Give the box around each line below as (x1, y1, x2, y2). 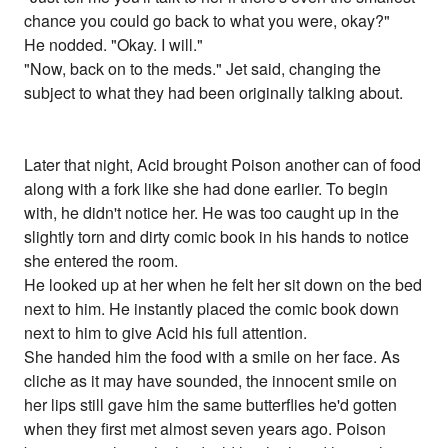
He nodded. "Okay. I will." (24, 33, 204, 57)
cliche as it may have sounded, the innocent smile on (24, 369, 398, 393)
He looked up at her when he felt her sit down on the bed (24, 273, 423, 297)
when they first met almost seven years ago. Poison (24, 417, 387, 441)
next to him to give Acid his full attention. (24, 321, 308, 345)
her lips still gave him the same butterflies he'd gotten (24, 393, 398, 417)
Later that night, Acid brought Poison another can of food (24, 153, 422, 177)
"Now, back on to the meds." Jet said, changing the (24, 57, 382, 81)
